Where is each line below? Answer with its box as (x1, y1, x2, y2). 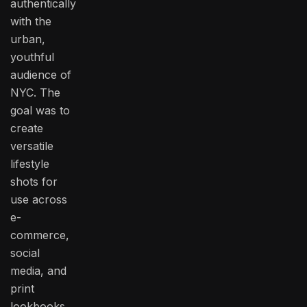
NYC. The (10, 86, 60, 100)
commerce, (10, 228, 69, 243)
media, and (10, 264, 66, 278)
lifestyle (10, 157, 49, 171)
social (10, 246, 40, 260)
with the (10, 14, 51, 29)
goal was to (10, 103, 70, 118)
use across (10, 193, 67, 207)
